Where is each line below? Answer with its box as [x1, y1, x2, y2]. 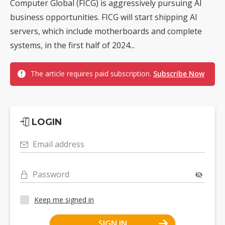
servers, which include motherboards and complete [10, 25, 202, 37]
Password [33, 168, 69, 180]
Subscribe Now [153, 68, 204, 78]
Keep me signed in [34, 195, 94, 205]
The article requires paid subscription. [31, 68, 153, 78]
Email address [33, 138, 84, 150]
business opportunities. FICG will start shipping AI [10, 11, 197, 23]
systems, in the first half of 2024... [10, 39, 135, 51]
